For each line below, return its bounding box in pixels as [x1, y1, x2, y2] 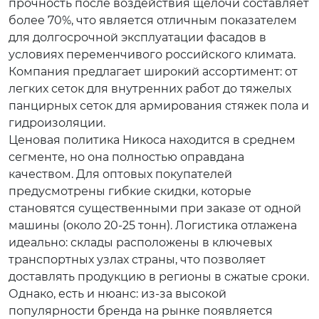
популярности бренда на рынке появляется [9, 304, 273, 318]
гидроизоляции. [9, 116, 105, 130]
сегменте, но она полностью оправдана [9, 150, 244, 164]
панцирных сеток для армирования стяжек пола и [9, 99, 309, 113]
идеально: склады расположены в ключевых [9, 236, 272, 249]
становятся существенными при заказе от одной [9, 202, 301, 215]
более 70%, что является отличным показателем [9, 14, 297, 27]
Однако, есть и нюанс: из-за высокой [9, 287, 226, 300]
